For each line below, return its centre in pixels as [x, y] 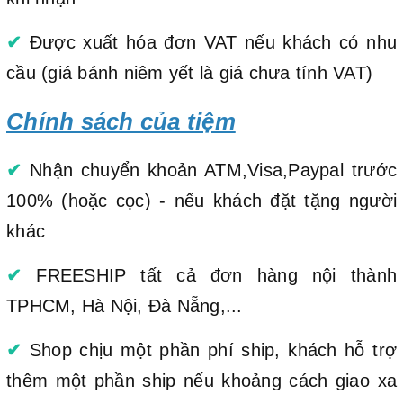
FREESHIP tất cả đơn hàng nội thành [209, 275]
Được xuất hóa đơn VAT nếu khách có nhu [209, 42]
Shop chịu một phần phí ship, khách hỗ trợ [209, 349]
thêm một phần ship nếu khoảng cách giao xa [201, 380]
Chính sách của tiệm [121, 121]
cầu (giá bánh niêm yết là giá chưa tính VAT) [189, 72]
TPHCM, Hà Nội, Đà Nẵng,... [125, 305]
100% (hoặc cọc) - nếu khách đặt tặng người [201, 200]
